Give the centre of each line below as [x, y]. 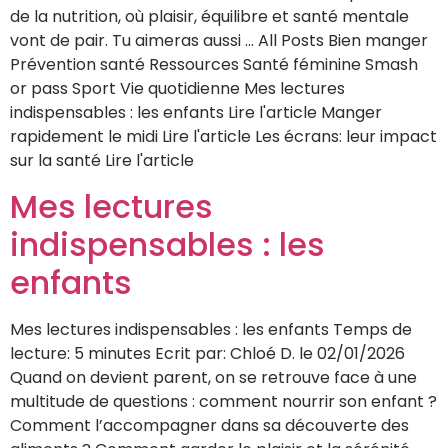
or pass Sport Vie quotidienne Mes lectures [177, 89]
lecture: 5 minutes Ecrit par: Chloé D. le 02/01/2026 [207, 353]
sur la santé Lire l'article [102, 161]
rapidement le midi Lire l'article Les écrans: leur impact [223, 137]
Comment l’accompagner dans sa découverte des [209, 425]
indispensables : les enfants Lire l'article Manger [196, 113]
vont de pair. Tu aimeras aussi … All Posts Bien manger [219, 41]
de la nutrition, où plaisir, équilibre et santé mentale [209, 17]
